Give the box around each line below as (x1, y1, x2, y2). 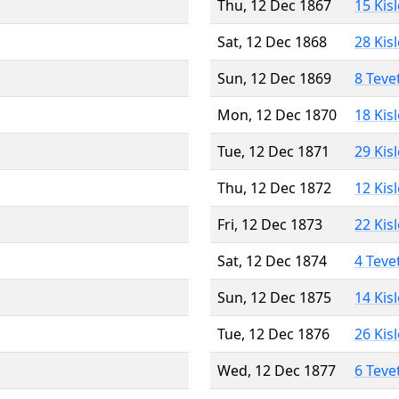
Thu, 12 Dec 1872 (217, 177, 331, 198)
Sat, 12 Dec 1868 (217, 31, 327, 52)
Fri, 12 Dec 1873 (217, 214, 322, 234)
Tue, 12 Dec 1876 (217, 323, 330, 344)
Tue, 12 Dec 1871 (217, 141, 330, 161)
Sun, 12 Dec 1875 (217, 287, 331, 307)
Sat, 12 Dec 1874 (217, 250, 327, 271)
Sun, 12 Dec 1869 (217, 68, 331, 88)
